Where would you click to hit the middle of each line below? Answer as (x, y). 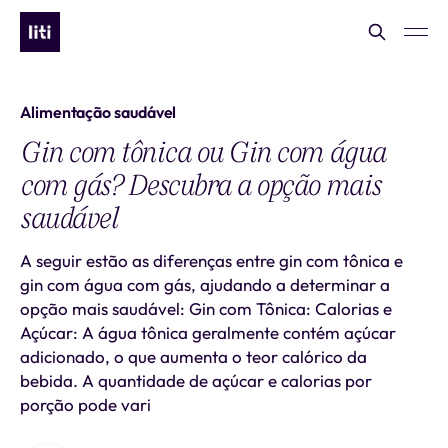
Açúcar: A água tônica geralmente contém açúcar (208, 332)
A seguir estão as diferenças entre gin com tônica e (211, 260)
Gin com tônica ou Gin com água (203, 152)
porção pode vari (85, 404)
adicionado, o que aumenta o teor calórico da (193, 356)
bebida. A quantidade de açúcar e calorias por (196, 380)
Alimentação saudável (98, 112)
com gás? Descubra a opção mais (200, 185)
